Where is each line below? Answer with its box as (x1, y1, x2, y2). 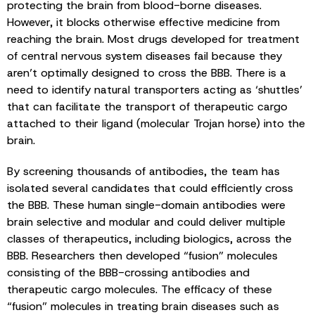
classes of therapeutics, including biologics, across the (7, 231, 292, 246)
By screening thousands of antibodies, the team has (7, 163, 280, 179)
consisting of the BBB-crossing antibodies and (7, 264, 250, 280)
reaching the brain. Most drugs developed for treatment (7, 31, 300, 46)
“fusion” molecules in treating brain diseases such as (7, 298, 279, 314)
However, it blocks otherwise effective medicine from (7, 14, 280, 30)
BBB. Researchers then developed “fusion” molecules (7, 247, 278, 263)
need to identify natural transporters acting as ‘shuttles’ (7, 82, 302, 97)
